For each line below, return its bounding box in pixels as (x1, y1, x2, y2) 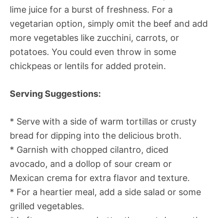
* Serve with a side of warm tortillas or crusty (10, 116, 197, 127)
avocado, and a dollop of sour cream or (10, 159, 172, 169)
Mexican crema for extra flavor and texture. (10, 173, 190, 183)
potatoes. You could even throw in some (10, 47, 176, 57)
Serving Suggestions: (10, 89, 101, 99)
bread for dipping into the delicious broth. (10, 130, 182, 141)
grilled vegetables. (10, 201, 84, 212)
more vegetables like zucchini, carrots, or (10, 33, 179, 43)
